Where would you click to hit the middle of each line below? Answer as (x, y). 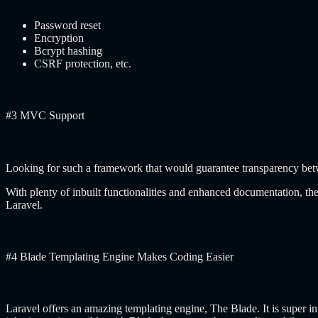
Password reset (67, 26)
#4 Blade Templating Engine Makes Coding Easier (121, 256)
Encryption (59, 38)
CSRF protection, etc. (83, 64)
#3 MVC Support (45, 116)
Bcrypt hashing (68, 51)
